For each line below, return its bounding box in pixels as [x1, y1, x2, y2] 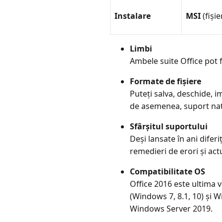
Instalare [114, 10, 151, 21]
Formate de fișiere [130, 75, 201, 87]
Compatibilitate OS [130, 166, 205, 177]
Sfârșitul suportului [130, 120, 208, 132]
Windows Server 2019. [130, 203, 215, 214]
